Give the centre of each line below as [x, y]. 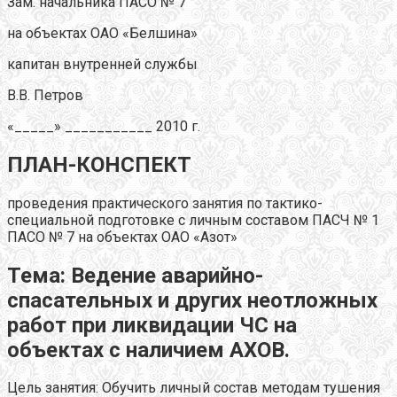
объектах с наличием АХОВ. [148, 350]
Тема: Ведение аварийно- [135, 275]
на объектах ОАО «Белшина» [102, 33]
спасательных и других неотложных [192, 300]
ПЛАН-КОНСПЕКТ [99, 164]
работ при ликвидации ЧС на [152, 325]
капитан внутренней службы [102, 64]
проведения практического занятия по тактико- [165, 203]
